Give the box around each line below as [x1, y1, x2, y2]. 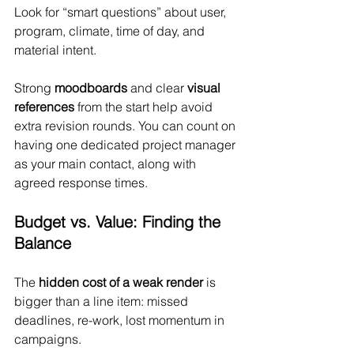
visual [187, 80, 224, 96]
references [14, 99, 74, 115]
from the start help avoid [74, 99, 216, 115]
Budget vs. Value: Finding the [14, 212, 225, 232]
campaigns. [14, 331, 81, 348]
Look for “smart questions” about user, [14, 4, 229, 21]
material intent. [14, 42, 96, 58]
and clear [130, 80, 187, 96]
